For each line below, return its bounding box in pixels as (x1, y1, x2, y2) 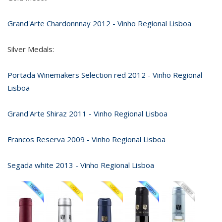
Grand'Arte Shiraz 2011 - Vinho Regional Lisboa (7, 109, 167, 118)
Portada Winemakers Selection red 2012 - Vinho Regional (7, 70, 202, 80)
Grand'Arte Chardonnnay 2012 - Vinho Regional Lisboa (7, 18, 191, 28)
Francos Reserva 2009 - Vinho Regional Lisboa (7, 134, 166, 144)
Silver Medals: (7, 44, 54, 54)
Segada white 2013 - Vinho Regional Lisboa (7, 160, 154, 170)
